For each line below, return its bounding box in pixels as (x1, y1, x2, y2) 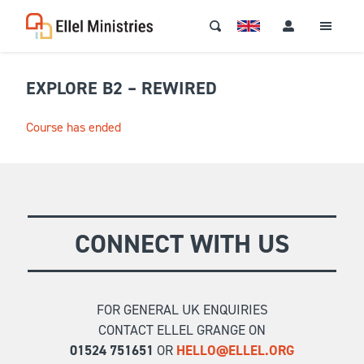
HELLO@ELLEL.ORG (176, 341, 294, 359)
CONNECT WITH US (75, 227, 289, 261)
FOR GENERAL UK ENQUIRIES (96, 301, 268, 318)
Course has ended (26, 119, 121, 136)
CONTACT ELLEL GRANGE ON (98, 321, 266, 339)
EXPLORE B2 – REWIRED (26, 76, 217, 100)
